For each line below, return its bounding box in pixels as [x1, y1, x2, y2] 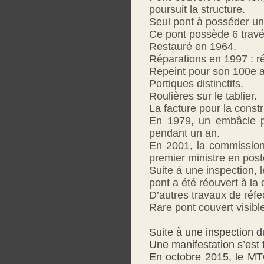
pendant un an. [149, 127, 220, 139]
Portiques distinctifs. [149, 78, 243, 90]
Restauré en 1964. [149, 41, 236, 52]
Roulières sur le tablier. [149, 90, 257, 102]
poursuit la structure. [149, 4, 245, 15]
